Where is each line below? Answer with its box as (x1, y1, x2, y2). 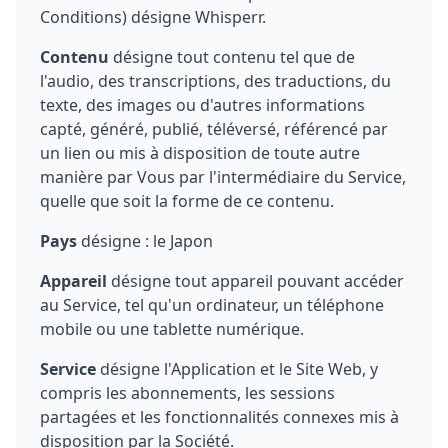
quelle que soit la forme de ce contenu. (40, 190, 334, 212)
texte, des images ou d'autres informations (40, 94, 365, 116)
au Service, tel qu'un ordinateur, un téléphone (40, 294, 384, 316)
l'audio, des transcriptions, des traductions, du (40, 70, 391, 92)
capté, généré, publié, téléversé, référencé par (40, 118, 388, 140)
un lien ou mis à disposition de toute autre (40, 142, 360, 164)
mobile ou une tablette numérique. (40, 318, 304, 340)
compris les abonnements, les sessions (40, 382, 335, 404)
